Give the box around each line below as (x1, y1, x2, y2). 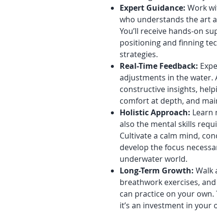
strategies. (120, 49, 158, 60)
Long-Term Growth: (120, 165, 194, 176)
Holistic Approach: (120, 107, 190, 118)
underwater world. (120, 154, 187, 164)
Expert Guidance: (120, 2, 186, 13)
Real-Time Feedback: (120, 61, 198, 71)
